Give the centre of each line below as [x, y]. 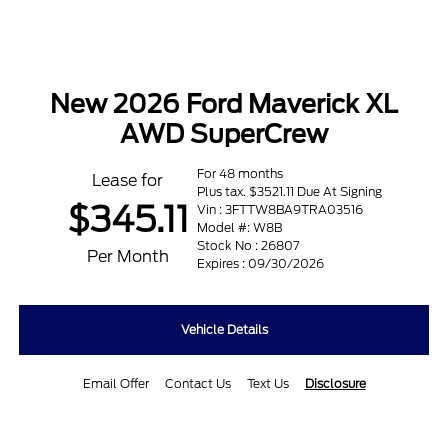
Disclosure [335, 384]
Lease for [127, 181]
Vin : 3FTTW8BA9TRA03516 [279, 210]
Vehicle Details [224, 330]
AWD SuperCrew [224, 134]
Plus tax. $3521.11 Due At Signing [289, 192]
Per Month [127, 257]
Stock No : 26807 [247, 246]
